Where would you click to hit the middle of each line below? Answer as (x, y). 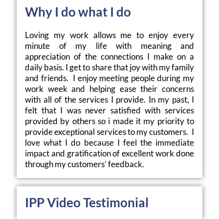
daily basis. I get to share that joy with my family (109, 67)
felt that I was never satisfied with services (109, 110)
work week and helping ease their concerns (109, 89)
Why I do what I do (78, 12)
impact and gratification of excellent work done (109, 153)
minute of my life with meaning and (109, 46)
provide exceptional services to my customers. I (109, 132)
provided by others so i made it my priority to (109, 121)
